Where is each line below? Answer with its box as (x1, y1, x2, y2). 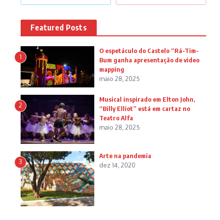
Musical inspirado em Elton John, (99, 95, 195, 104)
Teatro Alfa (99, 114, 133, 122)
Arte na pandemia (99, 151, 151, 160)
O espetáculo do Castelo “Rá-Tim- (99, 47, 199, 55)
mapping (99, 65, 124, 74)
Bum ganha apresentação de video (99, 56, 199, 64)
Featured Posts (30, 23, 87, 33)
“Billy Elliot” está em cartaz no (99, 105, 190, 113)
